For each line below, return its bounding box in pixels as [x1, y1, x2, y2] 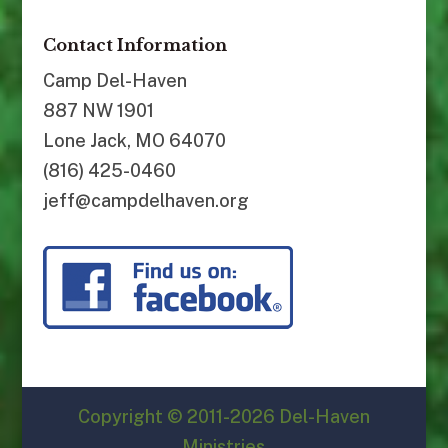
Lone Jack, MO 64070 [42, 130, 226, 152]
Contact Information [42, 35, 227, 56]
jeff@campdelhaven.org [42, 190, 249, 212]
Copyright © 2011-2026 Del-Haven [77, 406, 370, 428]
